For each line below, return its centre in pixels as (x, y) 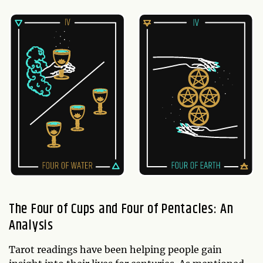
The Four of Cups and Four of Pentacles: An (121, 209)
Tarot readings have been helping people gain (115, 249)
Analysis (31, 225)
